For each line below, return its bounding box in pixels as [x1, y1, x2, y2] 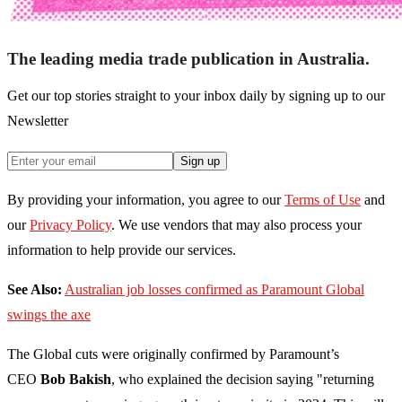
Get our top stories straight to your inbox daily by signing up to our [7, 88, 385, 104]
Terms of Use [284, 192, 361, 208]
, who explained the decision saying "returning [111, 371, 374, 388]
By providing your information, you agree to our [7, 192, 281, 208]
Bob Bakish [40, 371, 111, 388]
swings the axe [7, 307, 91, 323]
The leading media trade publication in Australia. [7, 49, 370, 69]
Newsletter [7, 113, 68, 129]
